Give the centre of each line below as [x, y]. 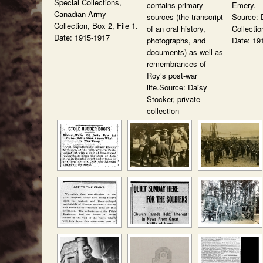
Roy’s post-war [172, 75]
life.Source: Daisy [177, 87]
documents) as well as [185, 52]
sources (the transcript [185, 17]
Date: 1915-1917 [82, 37]
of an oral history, [176, 28]
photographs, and [176, 40]
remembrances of [176, 64]
